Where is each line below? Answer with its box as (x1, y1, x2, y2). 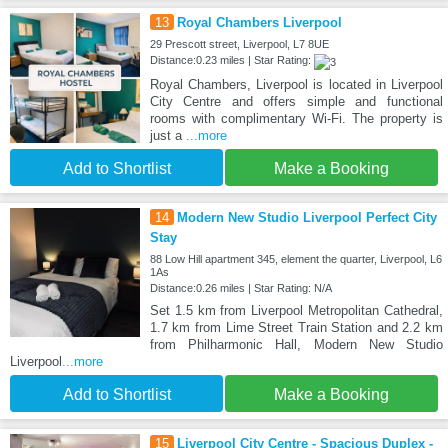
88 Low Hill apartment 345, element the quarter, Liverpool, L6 (149, 252, 442, 265)
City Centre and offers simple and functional (149, 93, 443, 109)
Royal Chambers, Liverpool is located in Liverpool (149, 76, 443, 92)
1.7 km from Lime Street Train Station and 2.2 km (149, 319, 443, 335)
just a (149, 127, 186, 143)
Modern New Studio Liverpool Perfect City (176, 209, 437, 225)
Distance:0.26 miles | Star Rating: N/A (149, 281, 332, 294)
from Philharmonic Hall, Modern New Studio (149, 336, 443, 352)
